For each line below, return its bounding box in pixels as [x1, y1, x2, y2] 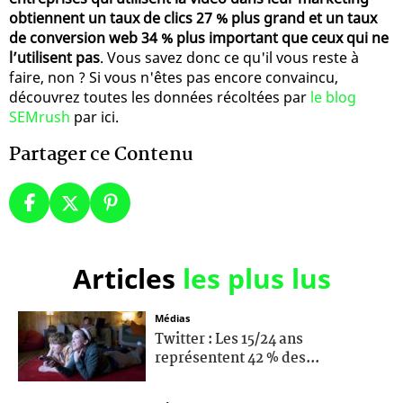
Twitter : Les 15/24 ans [155, 327, 303, 351]
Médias [155, 310, 190, 325]
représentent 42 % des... [155, 346, 319, 370]
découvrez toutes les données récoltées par [9, 86, 310, 107]
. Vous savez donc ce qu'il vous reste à [100, 47, 359, 67]
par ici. [70, 106, 119, 127]
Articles [72, 259, 183, 297]
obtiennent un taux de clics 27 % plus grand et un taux [9, 7, 377, 28]
